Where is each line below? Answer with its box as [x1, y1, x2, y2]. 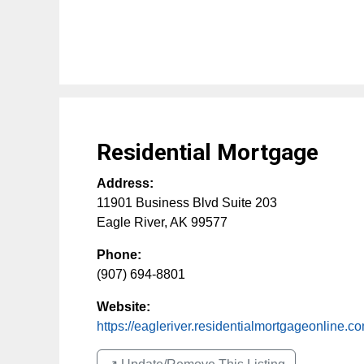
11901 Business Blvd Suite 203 [97, 196, 277, 210]
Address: [97, 176, 154, 190]
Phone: [97, 248, 141, 262]
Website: [97, 300, 150, 314]
